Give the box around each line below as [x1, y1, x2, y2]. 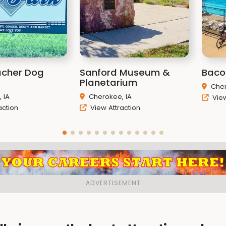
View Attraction [88, 103, 140, 112]
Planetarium [79, 76, 137, 89]
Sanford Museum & [79, 66, 170, 79]
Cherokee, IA [88, 92, 132, 101]
